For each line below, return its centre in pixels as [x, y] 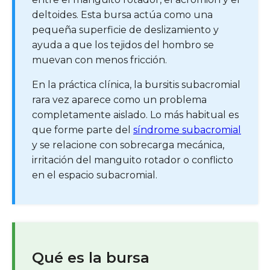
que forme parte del [83, 130]
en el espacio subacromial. [95, 175]
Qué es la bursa [91, 257]
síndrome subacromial [187, 130]
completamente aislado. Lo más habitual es [135, 115]
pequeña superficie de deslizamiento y [125, 30]
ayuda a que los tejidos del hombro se [123, 45]
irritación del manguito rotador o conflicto [133, 160]
